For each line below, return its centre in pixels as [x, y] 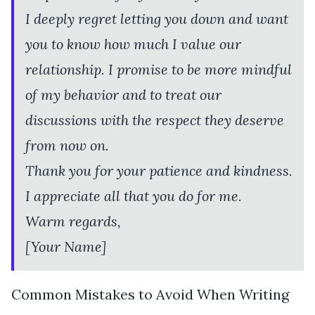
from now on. [67, 145]
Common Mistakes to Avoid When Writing [150, 294]
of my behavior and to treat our [123, 94]
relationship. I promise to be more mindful [159, 69]
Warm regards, [73, 221]
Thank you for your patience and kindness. [159, 170]
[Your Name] [66, 246]
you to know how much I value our [133, 44]
